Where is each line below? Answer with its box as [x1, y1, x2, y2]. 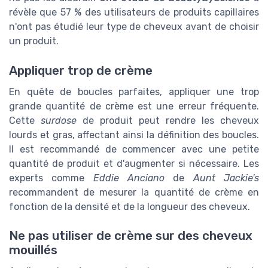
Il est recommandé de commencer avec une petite [9, 143, 259, 155]
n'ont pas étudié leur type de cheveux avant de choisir [9, 21, 259, 33]
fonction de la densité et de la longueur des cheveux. [9, 200, 250, 212]
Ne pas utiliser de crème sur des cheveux [9, 228, 252, 243]
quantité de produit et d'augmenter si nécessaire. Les [9, 157, 259, 169]
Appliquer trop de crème [9, 63, 153, 78]
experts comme [9, 172, 93, 184]
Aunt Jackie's [193, 172, 260, 184]
